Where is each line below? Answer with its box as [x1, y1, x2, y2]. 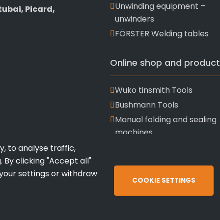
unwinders [115, 13, 154, 25]
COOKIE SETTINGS [132, 176, 195, 186]
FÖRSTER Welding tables [115, 28, 209, 39]
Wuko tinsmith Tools [115, 84, 192, 96]
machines [115, 127, 153, 138]
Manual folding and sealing [115, 114, 217, 125]
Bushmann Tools [115, 99, 178, 110]
